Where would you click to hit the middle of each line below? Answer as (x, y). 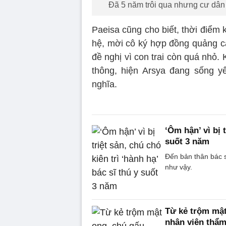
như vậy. (179, 167)
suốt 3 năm (187, 142)
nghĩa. (104, 84)
